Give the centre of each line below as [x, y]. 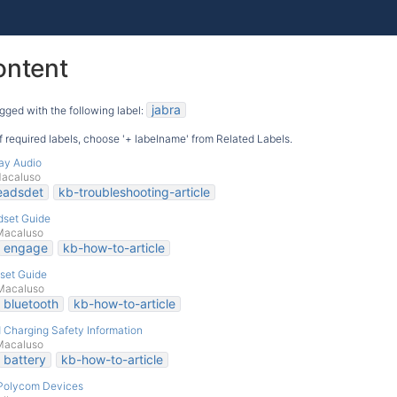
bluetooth [31, 304]
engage [26, 248]
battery [25, 359]
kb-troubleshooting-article [134, 192]
